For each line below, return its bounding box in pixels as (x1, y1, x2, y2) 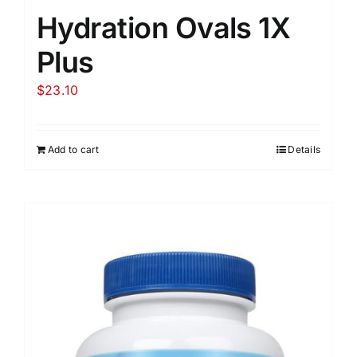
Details (288, 143, 320, 155)
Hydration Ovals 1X (37, 10, 291, 45)
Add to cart (48, 143, 100, 155)
